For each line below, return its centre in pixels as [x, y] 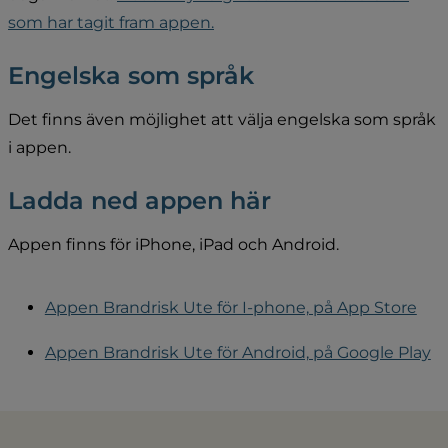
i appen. [39, 147]
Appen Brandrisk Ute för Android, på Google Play [237, 353]
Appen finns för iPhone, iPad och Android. [173, 244]
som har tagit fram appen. [111, 22]
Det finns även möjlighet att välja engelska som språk [222, 119]
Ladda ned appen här [139, 200]
